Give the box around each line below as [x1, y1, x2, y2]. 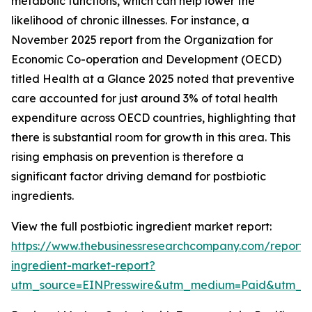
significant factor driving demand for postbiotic [11, 169, 266, 184]
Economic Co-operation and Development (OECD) [11, 52, 281, 67]
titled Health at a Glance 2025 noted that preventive [11, 72, 295, 86]
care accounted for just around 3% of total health [11, 91, 278, 106]
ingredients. [11, 189, 74, 203]
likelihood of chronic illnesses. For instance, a [11, 13, 249, 28]
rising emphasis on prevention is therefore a [11, 150, 244, 164]
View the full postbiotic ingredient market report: [11, 219, 272, 234]
